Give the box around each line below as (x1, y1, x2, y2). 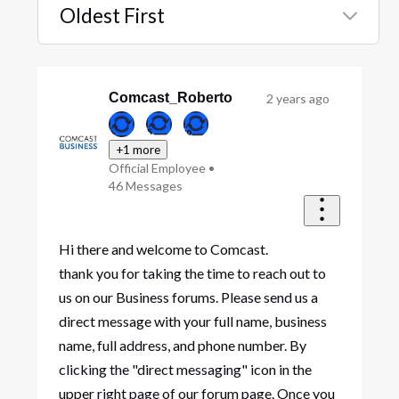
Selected (58, 40, 136, 65)
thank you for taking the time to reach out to (58, 265, 326, 282)
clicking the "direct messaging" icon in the (58, 361, 312, 379)
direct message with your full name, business (58, 313, 327, 330)
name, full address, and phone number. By (58, 337, 306, 354)
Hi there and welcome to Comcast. (58, 240, 271, 258)
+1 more (116, 142, 161, 157)
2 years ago (265, 90, 330, 106)
